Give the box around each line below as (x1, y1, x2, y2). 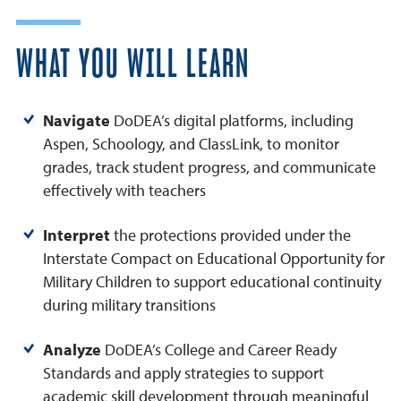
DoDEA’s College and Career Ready (101, 339, 337, 361)
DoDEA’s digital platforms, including (110, 110, 354, 132)
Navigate (43, 110, 110, 132)
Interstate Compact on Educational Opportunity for (43, 248, 385, 269)
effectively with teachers (43, 180, 206, 201)
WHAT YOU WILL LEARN (16, 45, 250, 86)
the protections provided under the (110, 225, 351, 246)
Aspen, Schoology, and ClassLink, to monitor (43, 133, 339, 155)
